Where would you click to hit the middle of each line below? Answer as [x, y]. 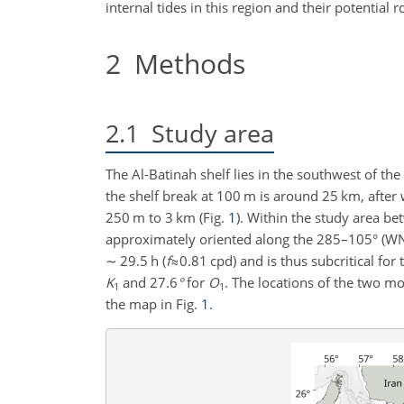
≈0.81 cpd [202, 261]
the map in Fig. [153, 304]
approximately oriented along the [211, 239]
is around [289, 196]
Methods [183, 63]
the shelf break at [161, 196]
